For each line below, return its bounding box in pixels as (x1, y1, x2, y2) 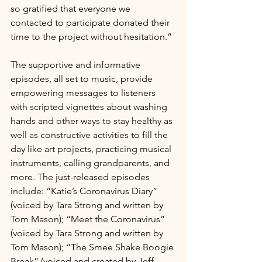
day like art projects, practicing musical (11, 143, 174, 154)
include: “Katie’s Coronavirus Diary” (11, 185, 160, 196)
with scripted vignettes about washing (11, 101, 170, 112)
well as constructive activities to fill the (11, 129, 170, 140)
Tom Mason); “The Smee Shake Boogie (11, 241, 176, 253)
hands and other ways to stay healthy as (11, 115, 175, 126)
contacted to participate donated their (11, 16, 172, 28)
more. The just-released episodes (11, 171, 152, 182)
